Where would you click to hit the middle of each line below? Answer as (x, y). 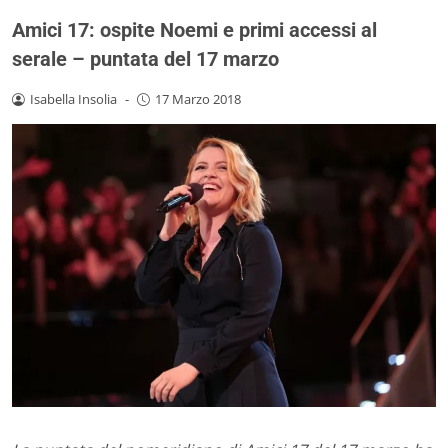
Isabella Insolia (73, 98)
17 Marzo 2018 (197, 98)
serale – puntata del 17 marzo (145, 58)
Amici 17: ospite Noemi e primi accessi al (194, 29)
